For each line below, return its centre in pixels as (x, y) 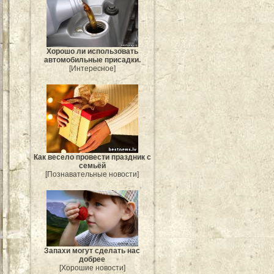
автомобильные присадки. (92, 60)
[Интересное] (92, 68)
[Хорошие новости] (92, 268)
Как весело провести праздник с (92, 157)
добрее (92, 260)
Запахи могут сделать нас (92, 251)
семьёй (92, 166)
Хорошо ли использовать (92, 51)
